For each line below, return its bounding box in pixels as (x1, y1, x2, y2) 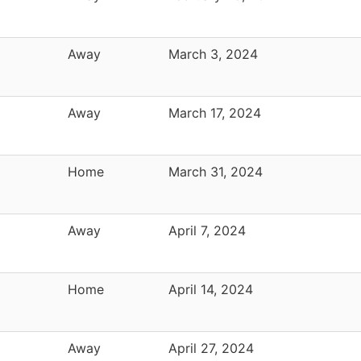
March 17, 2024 (168, 104, 261, 121)
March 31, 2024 (168, 163, 263, 180)
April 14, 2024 (168, 280, 253, 297)
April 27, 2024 (168, 339, 254, 356)
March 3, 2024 (168, 45, 258, 62)
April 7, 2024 (168, 222, 246, 239)
